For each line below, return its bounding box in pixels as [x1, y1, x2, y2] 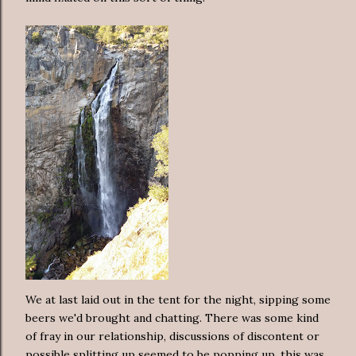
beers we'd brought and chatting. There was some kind [25, 310, 319, 325]
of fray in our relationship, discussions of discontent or [25, 328, 319, 343]
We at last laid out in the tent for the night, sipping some [25, 292, 331, 307]
